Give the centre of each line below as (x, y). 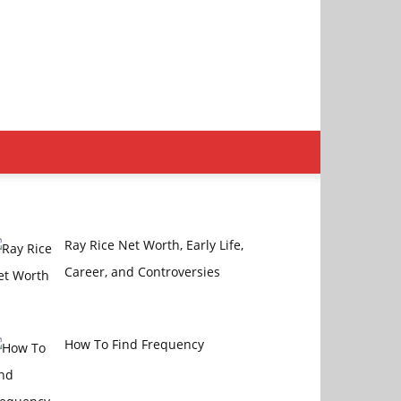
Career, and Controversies (142, 272)
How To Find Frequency (134, 344)
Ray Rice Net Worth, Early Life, (154, 245)
